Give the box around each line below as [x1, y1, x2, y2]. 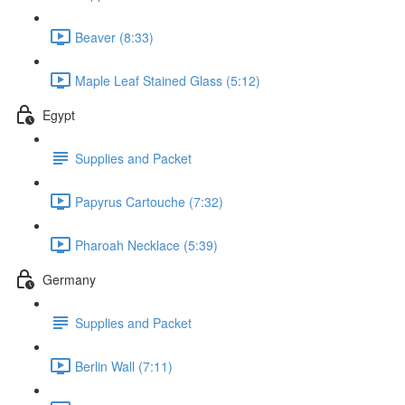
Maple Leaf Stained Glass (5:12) [75, 71, 260, 89]
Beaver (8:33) [75, 27, 154, 46]
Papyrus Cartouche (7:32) [75, 192, 223, 211]
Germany [42, 269, 96, 288]
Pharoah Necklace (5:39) [75, 235, 218, 254]
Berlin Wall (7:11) [75, 356, 173, 375]
